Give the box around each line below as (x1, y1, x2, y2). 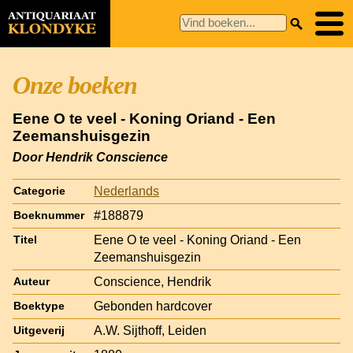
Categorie (13, 184, 65, 197)
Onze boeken (13, 71, 137, 99)
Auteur (13, 275, 50, 288)
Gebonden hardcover (94, 299, 212, 313)
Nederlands (94, 184, 159, 198)
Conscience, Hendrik (94, 274, 211, 288)
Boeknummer (13, 209, 84, 221)
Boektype (13, 299, 65, 312)
